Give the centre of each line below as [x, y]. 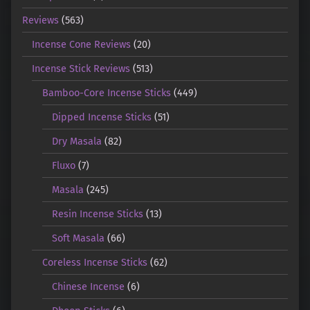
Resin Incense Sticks [98, 213]
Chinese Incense [89, 286]
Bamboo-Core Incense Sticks [106, 92]
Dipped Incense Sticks [102, 117]
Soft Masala [79, 238]
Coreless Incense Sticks [94, 262]
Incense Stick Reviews [81, 68]
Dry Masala [77, 141]
